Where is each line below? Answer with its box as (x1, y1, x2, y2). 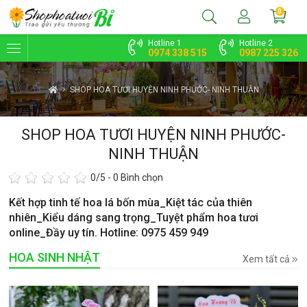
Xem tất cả (242, 253, 292, 265)
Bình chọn (119, 172, 164, 184)
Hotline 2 (238, 38, 273, 48)
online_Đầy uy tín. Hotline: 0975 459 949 (9, 225, 209, 239)
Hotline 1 (147, 38, 182, 48)
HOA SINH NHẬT (9, 249, 101, 265)
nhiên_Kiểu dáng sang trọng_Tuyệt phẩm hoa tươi (9, 210, 259, 224)
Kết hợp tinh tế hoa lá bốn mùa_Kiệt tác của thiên (9, 195, 253, 209)
